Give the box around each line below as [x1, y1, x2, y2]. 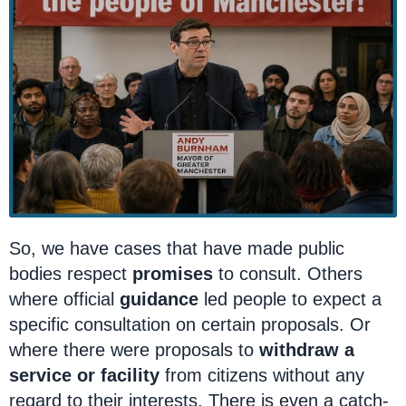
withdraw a [259, 340, 354, 360]
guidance [120, 289, 198, 309]
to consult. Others [213, 264, 362, 284]
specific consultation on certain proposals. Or [9, 314, 371, 334]
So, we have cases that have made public [9, 238, 344, 258]
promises [132, 264, 213, 284]
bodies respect [9, 264, 132, 284]
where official [9, 289, 120, 309]
